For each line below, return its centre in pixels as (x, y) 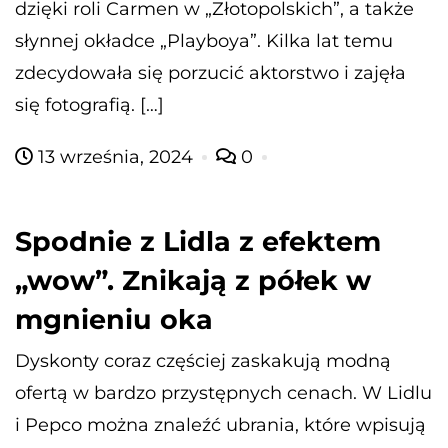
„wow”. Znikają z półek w (193, 280)
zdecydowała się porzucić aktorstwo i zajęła (210, 72)
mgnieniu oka (114, 319)
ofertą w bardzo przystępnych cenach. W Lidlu (223, 392)
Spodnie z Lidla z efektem (198, 241)
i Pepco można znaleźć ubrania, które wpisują (220, 424)
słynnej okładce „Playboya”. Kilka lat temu (204, 40)
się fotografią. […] (89, 104)
